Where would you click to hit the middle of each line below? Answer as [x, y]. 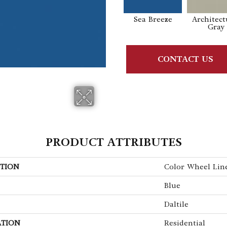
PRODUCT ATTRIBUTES [113, 142]
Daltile [176, 204]
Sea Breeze [153, 20]
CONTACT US [185, 59]
